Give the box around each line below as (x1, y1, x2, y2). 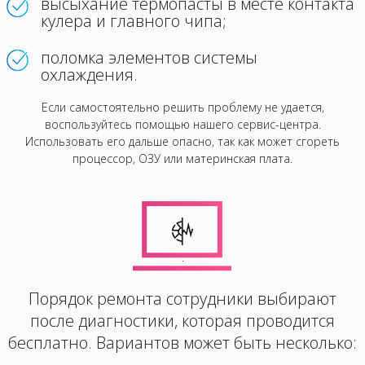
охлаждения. (41, 64, 142, 86)
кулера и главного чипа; (41, 10, 226, 32)
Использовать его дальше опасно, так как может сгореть (25, 134, 340, 149)
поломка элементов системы (41, 46, 257, 68)
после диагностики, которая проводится (30, 310, 335, 332)
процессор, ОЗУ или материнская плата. (73, 151, 292, 166)
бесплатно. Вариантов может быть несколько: (8, 332, 357, 354)
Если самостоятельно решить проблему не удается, (41, 99, 324, 115)
